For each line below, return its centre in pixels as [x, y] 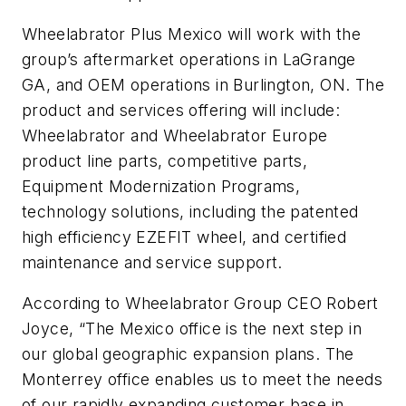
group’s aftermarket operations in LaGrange [189, 59]
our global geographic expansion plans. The [188, 354]
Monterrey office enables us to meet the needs [202, 380]
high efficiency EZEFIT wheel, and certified [184, 237]
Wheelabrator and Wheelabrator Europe [175, 135]
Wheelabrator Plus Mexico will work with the [192, 34]
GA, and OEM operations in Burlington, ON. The [203, 84]
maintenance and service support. [152, 262]
